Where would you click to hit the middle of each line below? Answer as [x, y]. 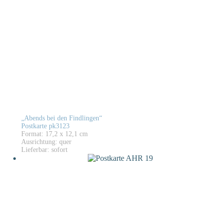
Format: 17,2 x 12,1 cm [55, 134]
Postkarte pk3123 [45, 126]
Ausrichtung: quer [46, 142]
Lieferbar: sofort [44, 150]
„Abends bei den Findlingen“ [62, 118]
